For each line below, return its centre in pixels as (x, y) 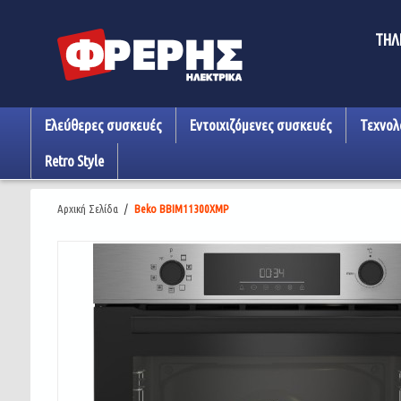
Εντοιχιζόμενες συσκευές (260, 125)
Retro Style (74, 161)
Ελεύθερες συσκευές (103, 125)
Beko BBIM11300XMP (181, 209)
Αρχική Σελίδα (87, 209)
